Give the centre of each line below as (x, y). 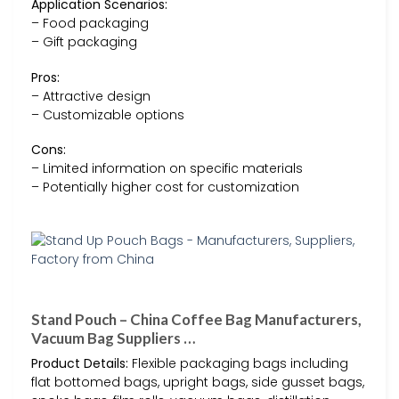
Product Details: (80, 364)
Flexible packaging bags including (238, 364)
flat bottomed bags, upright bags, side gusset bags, (198, 383)
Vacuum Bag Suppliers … (113, 338)
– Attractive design (91, 96)
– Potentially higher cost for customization (165, 187)
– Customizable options (108, 114)
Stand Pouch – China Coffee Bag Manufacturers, (196, 320)
